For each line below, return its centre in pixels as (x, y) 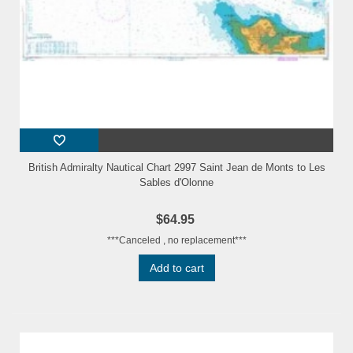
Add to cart (176, 268)
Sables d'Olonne (176, 183)
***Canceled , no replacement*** (176, 241)
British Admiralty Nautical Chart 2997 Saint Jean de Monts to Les (176, 168)
